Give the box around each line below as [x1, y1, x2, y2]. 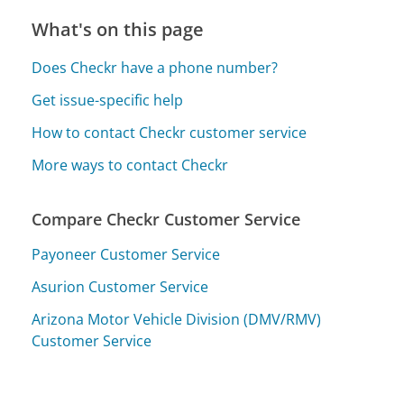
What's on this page [32, 17, 205, 42]
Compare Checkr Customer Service [32, 207, 301, 230]
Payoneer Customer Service [32, 243, 221, 264]
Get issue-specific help [32, 89, 184, 110]
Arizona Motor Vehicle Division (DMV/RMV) [32, 308, 322, 329]
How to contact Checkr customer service [32, 122, 308, 142]
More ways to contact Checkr [32, 154, 229, 175]
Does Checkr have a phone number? [32, 57, 279, 78]
